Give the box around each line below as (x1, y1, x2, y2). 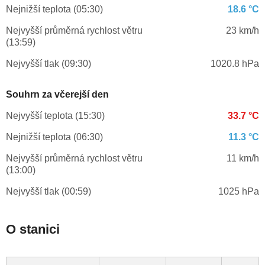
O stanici (6, 222, 60, 237)
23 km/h (225, 25, 259, 36)
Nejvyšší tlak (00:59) (6, 186, 91, 197)
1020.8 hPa (210, 59, 259, 69)
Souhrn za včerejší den (6, 89, 109, 100)
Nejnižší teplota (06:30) (6, 132, 103, 143)
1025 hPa (218, 186, 259, 197)
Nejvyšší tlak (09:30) (6, 59, 91, 69)
